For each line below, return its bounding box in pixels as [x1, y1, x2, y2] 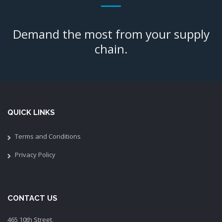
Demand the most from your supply [12, 25, 210, 42]
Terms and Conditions [15, 131, 81, 141]
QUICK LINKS [7, 108, 55, 117]
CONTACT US [7, 193, 57, 203]
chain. [94, 40, 128, 57]
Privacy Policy [15, 150, 55, 159]
